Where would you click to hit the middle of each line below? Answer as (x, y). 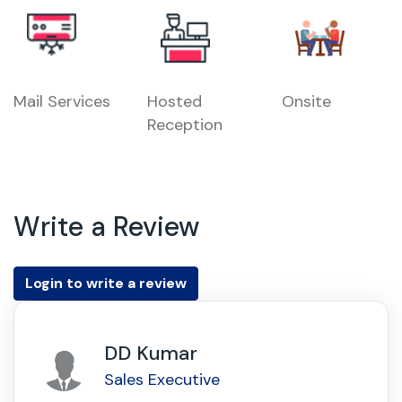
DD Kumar (151, 354)
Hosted (175, 102)
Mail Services (62, 102)
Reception (185, 125)
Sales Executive (162, 380)
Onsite (306, 102)
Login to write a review (106, 284)
